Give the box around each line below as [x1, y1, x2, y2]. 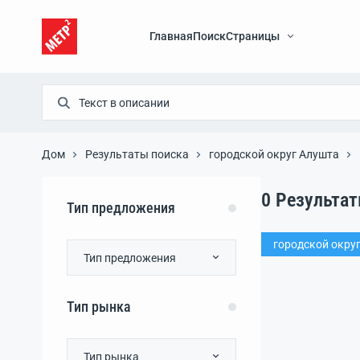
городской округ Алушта [209, 148, 339, 161]
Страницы [226, 30, 280, 43]
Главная [149, 30, 194, 43]
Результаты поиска [85, 148, 189, 161]
